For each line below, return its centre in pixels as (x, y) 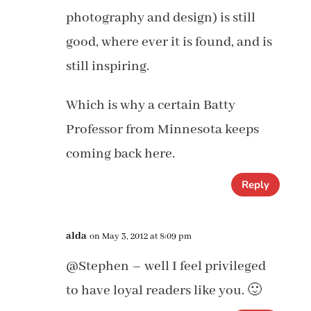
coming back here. (120, 154)
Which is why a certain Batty (150, 105)
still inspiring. (107, 66)
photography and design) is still (160, 18)
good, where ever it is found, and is (169, 42)
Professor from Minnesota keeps (162, 129)
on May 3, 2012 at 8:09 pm (140, 236)
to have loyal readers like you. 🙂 (163, 291)
